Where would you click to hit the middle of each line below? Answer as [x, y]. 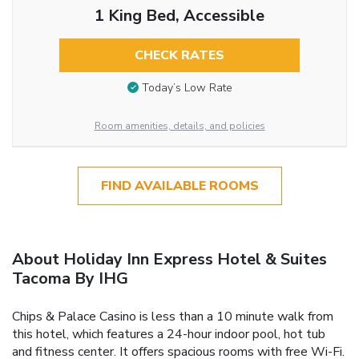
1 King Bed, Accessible [179, 15]
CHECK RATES [179, 55]
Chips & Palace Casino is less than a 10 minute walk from [173, 316]
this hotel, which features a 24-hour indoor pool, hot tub [169, 334]
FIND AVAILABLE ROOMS [179, 186]
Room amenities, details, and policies [179, 125]
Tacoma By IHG [70, 278]
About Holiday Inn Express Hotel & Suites [169, 259]
